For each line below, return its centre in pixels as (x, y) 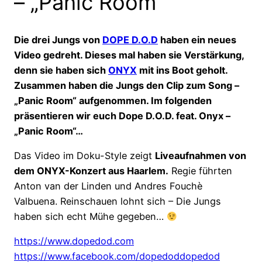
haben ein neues (197, 39)
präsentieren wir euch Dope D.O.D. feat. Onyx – (122, 116)
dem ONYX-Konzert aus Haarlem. (91, 171)
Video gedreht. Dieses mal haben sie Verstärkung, (129, 55)
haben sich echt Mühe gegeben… (90, 217)
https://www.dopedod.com (74, 241)
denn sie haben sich (61, 70)
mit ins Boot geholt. (182, 70)
